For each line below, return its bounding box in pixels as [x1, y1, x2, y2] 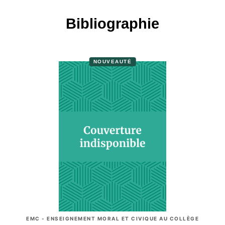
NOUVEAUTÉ [93, 58, 132, 64]
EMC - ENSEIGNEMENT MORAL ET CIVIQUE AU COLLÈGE [26, 215, 199, 222]
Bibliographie [66, 16, 159, 32]
